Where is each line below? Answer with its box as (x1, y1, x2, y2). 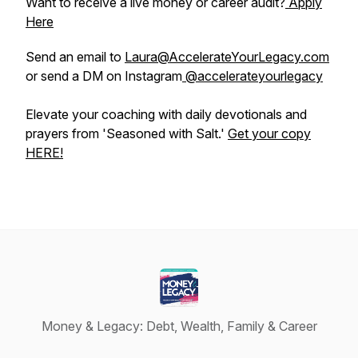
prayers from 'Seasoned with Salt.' (26, 125, 228, 141)
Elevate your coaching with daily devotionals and (26, 106, 307, 122)
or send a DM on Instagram (26, 68, 182, 84)
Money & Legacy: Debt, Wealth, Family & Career (41, 318, 317, 334)
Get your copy (228, 125, 311, 141)
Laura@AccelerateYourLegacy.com (125, 49, 329, 65)
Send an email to (26, 49, 125, 65)
